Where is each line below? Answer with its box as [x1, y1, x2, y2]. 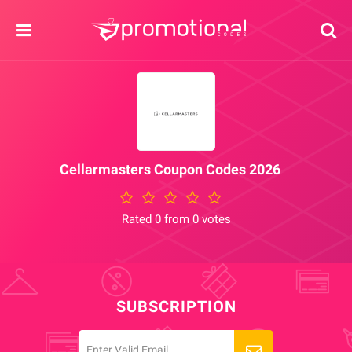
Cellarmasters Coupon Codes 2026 [60, 161, 280, 178]
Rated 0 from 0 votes [121, 212, 231, 226]
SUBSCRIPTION [115, 297, 236, 316]
